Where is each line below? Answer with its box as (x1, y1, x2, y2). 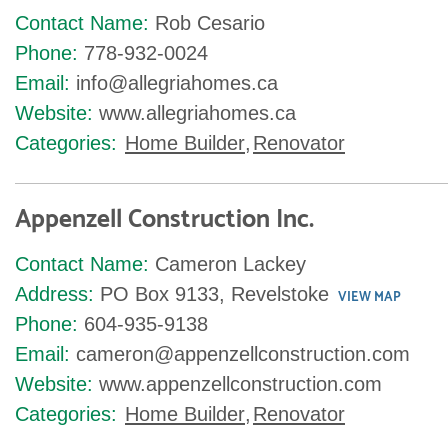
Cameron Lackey (155, 253, 306, 275)
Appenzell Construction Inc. (15, 199, 314, 241)
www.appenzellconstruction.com (99, 373, 382, 395)
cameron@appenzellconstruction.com (76, 343, 410, 365)
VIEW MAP (338, 287, 401, 308)
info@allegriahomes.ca (76, 72, 278, 94)
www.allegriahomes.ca (99, 102, 296, 124)
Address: (15, 283, 94, 305)
